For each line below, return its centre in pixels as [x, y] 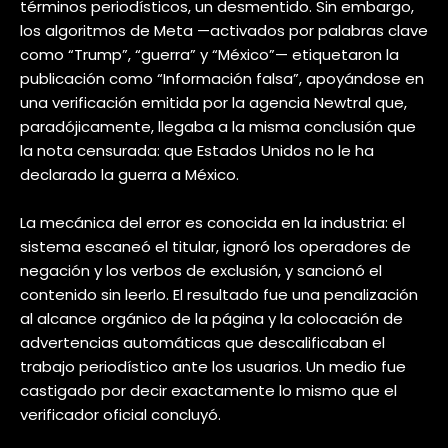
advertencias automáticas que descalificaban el [202, 342]
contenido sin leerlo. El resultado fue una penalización [219, 294]
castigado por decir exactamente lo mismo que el [208, 390]
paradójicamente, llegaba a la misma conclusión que [218, 126]
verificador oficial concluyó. [120, 414]
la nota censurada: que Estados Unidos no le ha [197, 150]
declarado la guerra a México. [129, 174]
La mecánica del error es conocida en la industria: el [212, 222]
